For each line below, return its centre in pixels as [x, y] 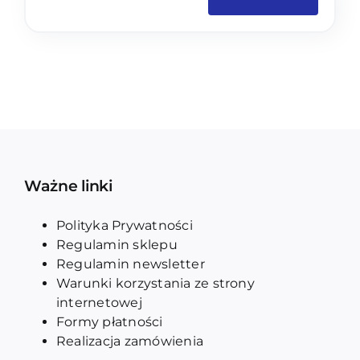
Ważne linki [68, 186]
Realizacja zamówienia [130, 341]
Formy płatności [109, 321]
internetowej [99, 302]
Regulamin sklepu [117, 244]
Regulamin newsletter [130, 264]
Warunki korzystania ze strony [155, 283]
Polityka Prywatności [124, 225]
